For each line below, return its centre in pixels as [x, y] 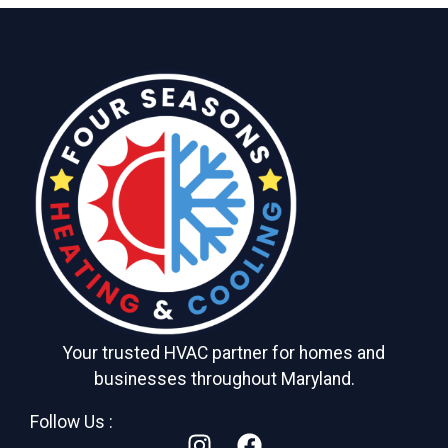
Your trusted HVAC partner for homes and [224, 353]
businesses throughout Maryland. [224, 379]
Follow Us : [71, 422]
